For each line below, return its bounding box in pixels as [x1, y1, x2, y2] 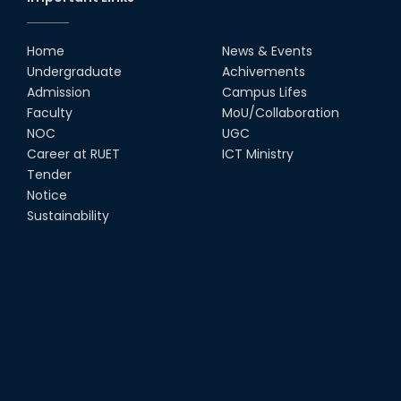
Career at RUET [27, 145, 120, 164]
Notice [27, 186, 67, 205]
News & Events [222, 42, 312, 61]
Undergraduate [27, 63, 122, 81]
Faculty [27, 104, 73, 123]
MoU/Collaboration [222, 104, 339, 123]
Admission [27, 83, 90, 102]
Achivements [222, 63, 305, 81]
